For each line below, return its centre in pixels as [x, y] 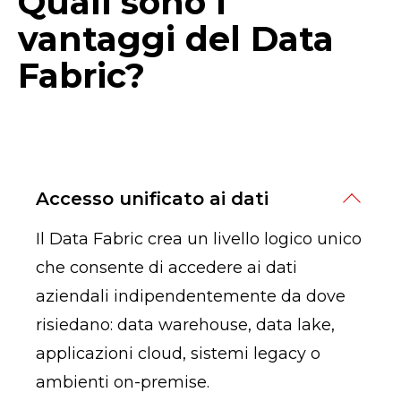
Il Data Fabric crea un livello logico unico [199, 239]
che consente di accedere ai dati [166, 268]
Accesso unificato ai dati [152, 199]
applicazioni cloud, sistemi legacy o [178, 354]
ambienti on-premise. [123, 382]
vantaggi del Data [176, 39]
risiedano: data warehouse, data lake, [185, 325]
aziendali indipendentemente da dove [191, 296]
